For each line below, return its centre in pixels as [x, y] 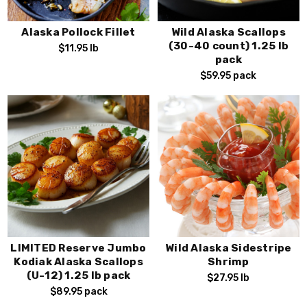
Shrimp [229, 261]
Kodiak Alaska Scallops [78, 261]
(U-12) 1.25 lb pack [78, 275]
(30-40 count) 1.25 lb [229, 46]
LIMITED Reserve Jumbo [78, 248]
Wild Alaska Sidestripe [229, 248]
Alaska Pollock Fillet [78, 33]
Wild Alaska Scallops [228, 33]
